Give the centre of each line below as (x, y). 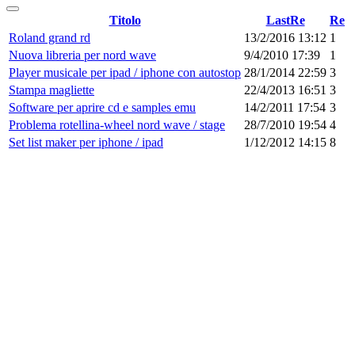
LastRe (285, 20)
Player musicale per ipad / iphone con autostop (125, 73)
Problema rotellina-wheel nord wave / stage (117, 125)
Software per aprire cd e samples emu (102, 107)
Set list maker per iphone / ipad (86, 142)
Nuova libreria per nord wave (82, 55)
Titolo (125, 20)
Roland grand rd (50, 38)
